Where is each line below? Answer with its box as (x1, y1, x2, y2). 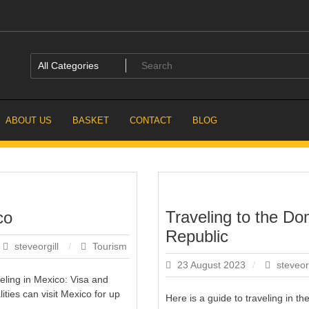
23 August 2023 (177, 259, 246, 270)
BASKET (72, 114, 109, 126)
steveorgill (12, 240, 61, 252)
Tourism (92, 240, 127, 252)
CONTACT (130, 114, 172, 126)
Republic (166, 226, 228, 246)
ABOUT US (6, 114, 52, 126)
